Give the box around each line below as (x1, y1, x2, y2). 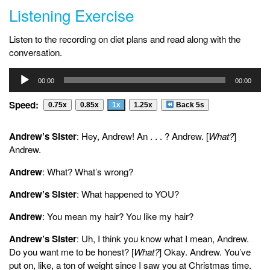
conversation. (9, 45, 62, 58)
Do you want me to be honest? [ (9, 245, 134, 258)
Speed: (9, 98, 39, 111)
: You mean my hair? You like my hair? (42, 209, 193, 222)
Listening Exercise (9, 3, 134, 26)
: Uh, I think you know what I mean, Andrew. (77, 231, 249, 245)
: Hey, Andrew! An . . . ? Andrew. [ (77, 129, 209, 142)
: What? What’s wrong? (42, 165, 133, 178)
